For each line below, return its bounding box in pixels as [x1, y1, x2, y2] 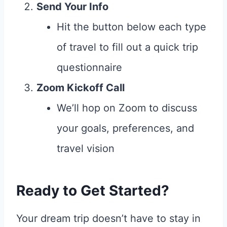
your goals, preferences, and [57, 122, 194, 134]
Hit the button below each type [57, 20, 206, 33]
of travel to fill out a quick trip [57, 41, 198, 53]
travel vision [57, 142, 115, 155]
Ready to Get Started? [16, 181, 169, 199]
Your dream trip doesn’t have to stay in [16, 212, 201, 224]
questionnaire [57, 61, 122, 73]
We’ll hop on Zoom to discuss [57, 101, 197, 114]
